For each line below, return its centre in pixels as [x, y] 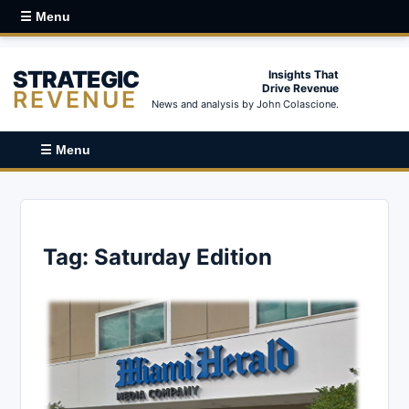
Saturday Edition [183, 257]
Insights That [304, 74]
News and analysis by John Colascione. [245, 104]
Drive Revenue [300, 88]
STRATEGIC [76, 79]
